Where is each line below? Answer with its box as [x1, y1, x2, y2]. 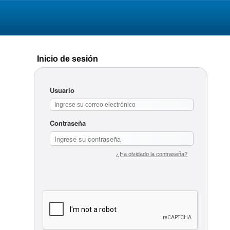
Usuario [50, 85, 74, 95]
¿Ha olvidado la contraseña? [116, 150, 187, 157]
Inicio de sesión [37, 54, 98, 63]
